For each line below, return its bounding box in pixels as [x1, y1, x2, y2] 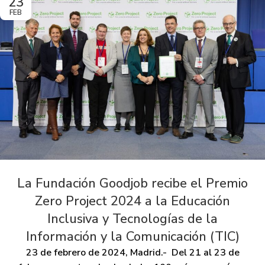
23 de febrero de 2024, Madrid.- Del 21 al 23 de [25, 245, 240, 259]
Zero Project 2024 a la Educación [35, 192, 230, 210]
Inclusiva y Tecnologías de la [47, 209, 218, 228]
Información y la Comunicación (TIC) [25, 227, 240, 245]
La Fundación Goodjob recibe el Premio [17, 174, 248, 192]
